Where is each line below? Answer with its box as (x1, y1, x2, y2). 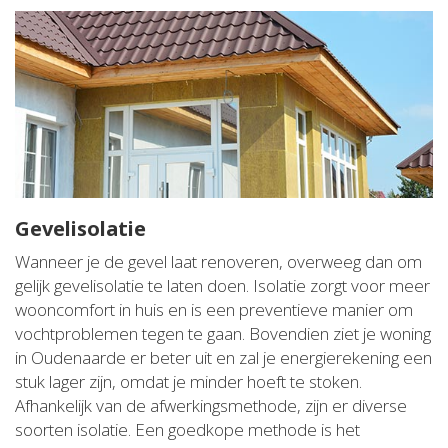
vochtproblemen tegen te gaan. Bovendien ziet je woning (15, 321, 431, 345)
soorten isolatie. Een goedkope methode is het (15, 417, 360, 441)
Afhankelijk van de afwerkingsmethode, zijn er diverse (15, 393, 407, 417)
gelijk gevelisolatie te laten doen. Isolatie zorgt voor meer (15, 273, 430, 297)
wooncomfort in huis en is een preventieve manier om (15, 297, 413, 321)
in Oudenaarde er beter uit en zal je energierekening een (15, 345, 432, 369)
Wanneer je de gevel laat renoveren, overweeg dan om (15, 249, 422, 273)
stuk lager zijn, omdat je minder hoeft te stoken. (15, 369, 362, 393)
